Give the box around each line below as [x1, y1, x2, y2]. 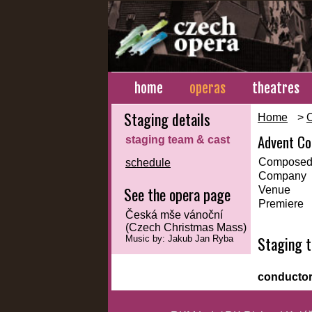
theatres [252, 79, 299, 97]
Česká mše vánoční [125, 209, 223, 221]
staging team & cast [125, 134, 230, 146]
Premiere [258, 198, 304, 210]
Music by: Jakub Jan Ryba [125, 234, 233, 244]
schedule [125, 157, 171, 169]
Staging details [124, 108, 210, 131]
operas [189, 79, 226, 97]
